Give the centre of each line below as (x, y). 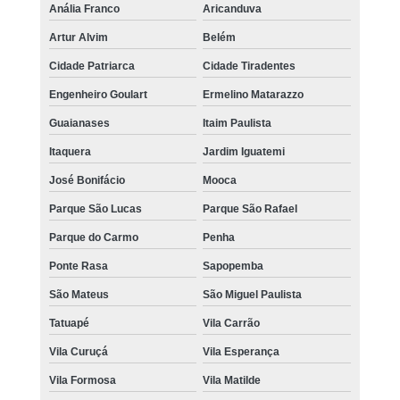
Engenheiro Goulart (98, 95)
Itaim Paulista (237, 124)
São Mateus (79, 295)
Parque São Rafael (250, 209)
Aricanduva (233, 9)
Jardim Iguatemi (244, 152)
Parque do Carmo (93, 238)
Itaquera (70, 152)
